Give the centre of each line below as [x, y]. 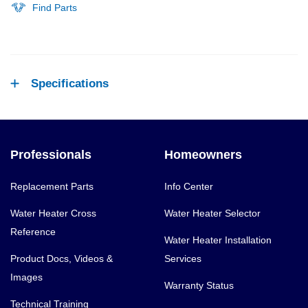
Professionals [51, 155]
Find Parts [55, 8]
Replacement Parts [52, 187]
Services [183, 259]
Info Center [189, 187]
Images [26, 277]
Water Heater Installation [218, 240]
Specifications [70, 84]
